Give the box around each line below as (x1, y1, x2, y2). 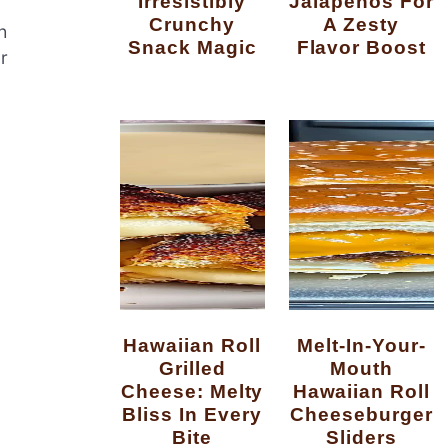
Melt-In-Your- (297, 334, 315, 357)
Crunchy (149, 13, 236, 36)
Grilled (158, 357, 226, 380)
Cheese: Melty (120, 380, 264, 403)
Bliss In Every (122, 403, 262, 426)
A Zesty (323, 13, 400, 36)
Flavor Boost (296, 36, 427, 59)
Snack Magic (127, 36, 257, 59)
